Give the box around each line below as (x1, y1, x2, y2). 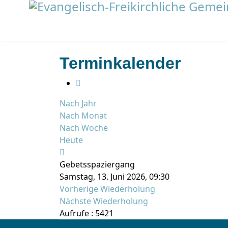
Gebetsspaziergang (60, 159, 135, 170)
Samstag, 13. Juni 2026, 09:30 (60, 171, 169, 182)
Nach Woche (60, 122, 108, 133)
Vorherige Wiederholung (60, 183, 155, 194)
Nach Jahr (60, 98, 97, 109)
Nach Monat (60, 110, 107, 121)
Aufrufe (60, 208, 89, 219)
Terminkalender (60, 54, 181, 72)
